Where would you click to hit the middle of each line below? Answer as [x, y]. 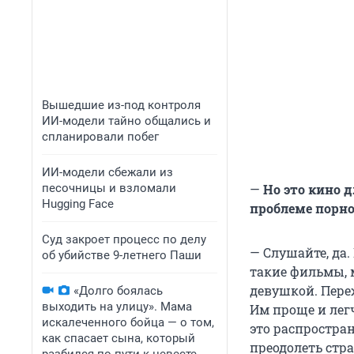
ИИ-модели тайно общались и [126, 121]
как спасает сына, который [119, 338]
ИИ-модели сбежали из [107, 172]
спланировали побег [100, 137]
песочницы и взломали [109, 188]
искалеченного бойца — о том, [128, 322]
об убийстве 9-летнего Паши [122, 255]
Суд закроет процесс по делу [124, 239]
